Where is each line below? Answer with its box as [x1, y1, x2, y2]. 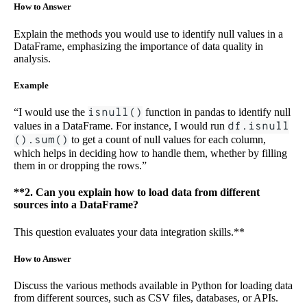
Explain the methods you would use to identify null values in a [14, 27, 283, 40]
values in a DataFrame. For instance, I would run [14, 119, 228, 132]
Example [14, 79, 49, 90]
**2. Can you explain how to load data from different [14, 186, 260, 199]
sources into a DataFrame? [14, 199, 138, 211]
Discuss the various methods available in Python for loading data [14, 279, 293, 291]
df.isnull [228, 119, 289, 134]
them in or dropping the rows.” [14, 159, 147, 171]
